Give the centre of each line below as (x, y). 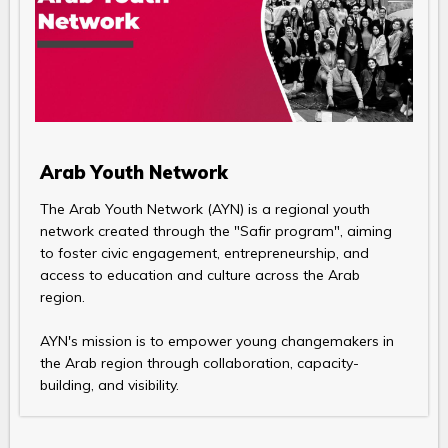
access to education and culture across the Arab (200, 275)
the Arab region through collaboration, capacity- (199, 363)
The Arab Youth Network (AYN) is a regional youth (205, 209)
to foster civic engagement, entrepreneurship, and (204, 253)
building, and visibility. (109, 385)
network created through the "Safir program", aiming (216, 231)
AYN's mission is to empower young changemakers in (217, 341)
